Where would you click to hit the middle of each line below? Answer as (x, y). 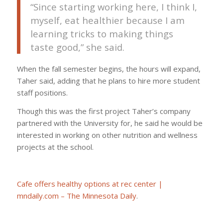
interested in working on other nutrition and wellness (107, 135)
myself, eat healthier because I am (107, 20)
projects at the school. (55, 147)
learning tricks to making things (102, 33)
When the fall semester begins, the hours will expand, (109, 69)
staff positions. (42, 93)
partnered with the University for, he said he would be (110, 123)
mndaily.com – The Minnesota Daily (76, 195)
